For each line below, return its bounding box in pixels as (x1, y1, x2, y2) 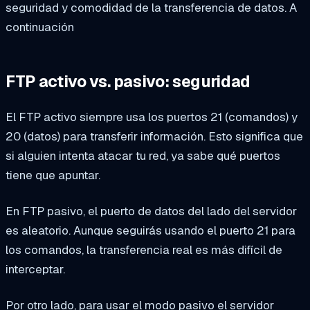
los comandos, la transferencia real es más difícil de (6, 242, 282, 258)
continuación (6, 19, 74, 35)
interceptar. (6, 262, 65, 277)
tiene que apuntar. (6, 167, 100, 183)
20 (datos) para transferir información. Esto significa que (6, 129, 303, 145)
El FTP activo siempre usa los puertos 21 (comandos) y (6, 109, 298, 125)
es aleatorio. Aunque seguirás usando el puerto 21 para (6, 223, 295, 239)
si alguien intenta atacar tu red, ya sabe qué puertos (6, 148, 280, 164)
